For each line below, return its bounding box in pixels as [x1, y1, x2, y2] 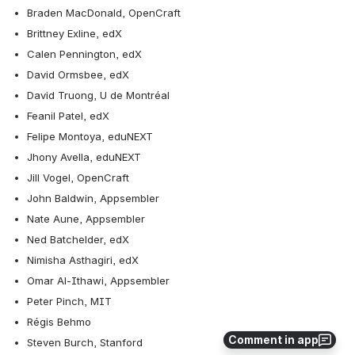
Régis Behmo [27, 315, 91, 329]
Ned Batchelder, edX [27, 233, 129, 246]
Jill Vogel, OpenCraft [27, 171, 129, 185]
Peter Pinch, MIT [27, 295, 112, 308]
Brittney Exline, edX [27, 27, 122, 40]
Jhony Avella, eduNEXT [27, 151, 141, 164]
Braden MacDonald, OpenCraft [27, 6, 181, 20]
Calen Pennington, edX [27, 48, 142, 61]
